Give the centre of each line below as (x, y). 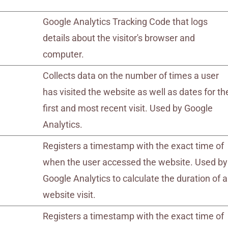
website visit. (69, 195)
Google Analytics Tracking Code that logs (125, 22)
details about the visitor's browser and (119, 38)
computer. (64, 54)
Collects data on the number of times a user (131, 76)
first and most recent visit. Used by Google (128, 108)
